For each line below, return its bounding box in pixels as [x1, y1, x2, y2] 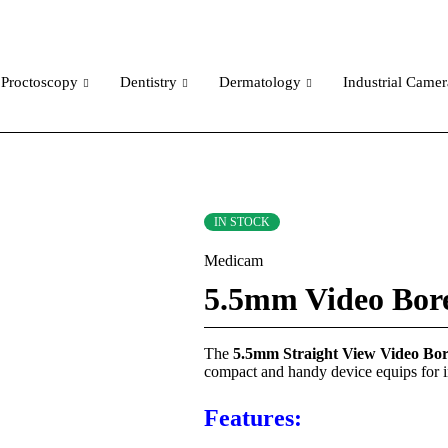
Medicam [204, 252, 264, 269]
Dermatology [219, 74, 301, 90]
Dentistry [120, 74, 177, 90]
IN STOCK [214, 215, 271, 229]
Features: [204, 405, 303, 431]
